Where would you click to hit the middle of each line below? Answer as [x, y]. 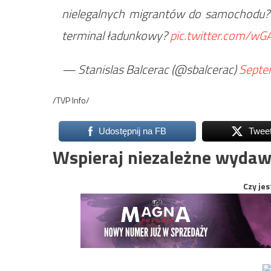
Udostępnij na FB [132, 131]
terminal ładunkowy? [116, 36]
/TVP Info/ [71, 100]
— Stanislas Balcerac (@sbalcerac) [150, 70]
